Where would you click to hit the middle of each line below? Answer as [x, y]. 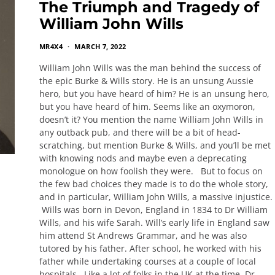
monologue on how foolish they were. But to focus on [151, 171]
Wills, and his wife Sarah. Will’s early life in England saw [154, 223]
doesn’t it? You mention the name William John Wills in [151, 119]
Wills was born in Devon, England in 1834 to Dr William [153, 210]
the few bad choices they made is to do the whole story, [154, 184]
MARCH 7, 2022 [100, 46]
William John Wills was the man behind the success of [150, 68]
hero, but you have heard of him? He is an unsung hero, [154, 94]
